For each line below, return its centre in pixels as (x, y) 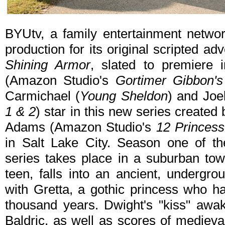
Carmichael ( (43, 96)
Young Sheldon (124, 96)
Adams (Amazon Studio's (81, 127)
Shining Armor (48, 65)
